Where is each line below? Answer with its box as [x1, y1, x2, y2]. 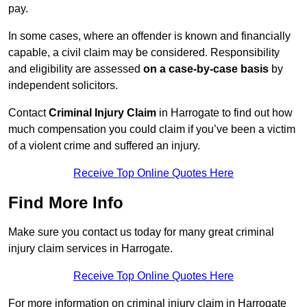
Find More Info [8, 193, 123, 212]
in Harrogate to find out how [156, 107, 293, 119]
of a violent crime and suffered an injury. [8, 140, 200, 152]
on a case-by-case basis [143, 63, 269, 75]
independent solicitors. [8, 79, 118, 92]
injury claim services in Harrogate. [8, 243, 173, 255]
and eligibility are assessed [8, 63, 143, 75]
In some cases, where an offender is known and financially [8, 30, 291, 42]
